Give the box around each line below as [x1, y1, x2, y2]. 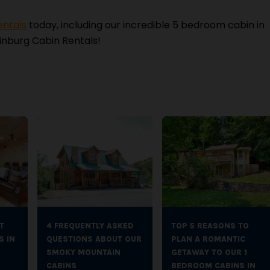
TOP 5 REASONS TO [171, 221, 249, 230]
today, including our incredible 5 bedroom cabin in [27, 18, 265, 32]
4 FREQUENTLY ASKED [46, 221, 134, 230]
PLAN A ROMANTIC [171, 234, 245, 243]
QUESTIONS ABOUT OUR [46, 234, 142, 243]
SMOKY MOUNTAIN [46, 248, 121, 257]
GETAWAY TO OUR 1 [171, 248, 247, 257]
